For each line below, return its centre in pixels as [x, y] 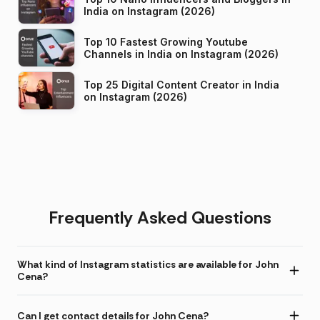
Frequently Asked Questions [160, 218]
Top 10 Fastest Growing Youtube [166, 42]
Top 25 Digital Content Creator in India [181, 85]
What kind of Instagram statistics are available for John [148, 265]
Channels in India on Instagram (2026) [227, 54]
